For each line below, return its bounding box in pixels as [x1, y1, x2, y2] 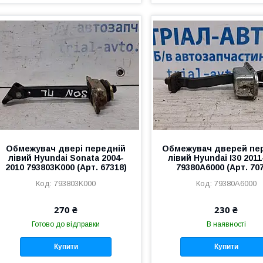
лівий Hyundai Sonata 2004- [8, 153, 124, 163]
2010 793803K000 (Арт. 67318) [5, 162, 127, 172]
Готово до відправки [32, 220, 100, 228]
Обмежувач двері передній [6, 143, 126, 153]
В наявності [206, 220, 246, 228]
